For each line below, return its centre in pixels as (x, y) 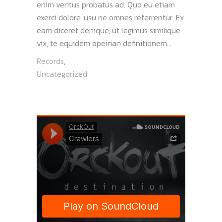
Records (50, 61)
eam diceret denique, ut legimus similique (109, 30)
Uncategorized (62, 74)
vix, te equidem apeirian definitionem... (104, 43)
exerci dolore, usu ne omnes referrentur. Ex (110, 18)
